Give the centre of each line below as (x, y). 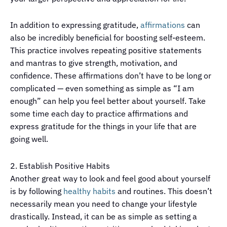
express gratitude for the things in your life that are (103, 126)
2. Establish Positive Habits (60, 165)
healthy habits (89, 191)
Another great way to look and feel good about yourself (110, 178)
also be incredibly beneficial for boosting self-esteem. (108, 38)
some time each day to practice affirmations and (99, 114)
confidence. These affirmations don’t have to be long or (111, 76)
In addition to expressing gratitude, (75, 25)
